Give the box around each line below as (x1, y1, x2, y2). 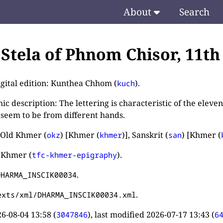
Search (179, 5, 210, 18)
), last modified (88, 209, 147, 220)
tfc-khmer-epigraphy (32, 149, 117, 160)
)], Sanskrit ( (122, 129, 169, 140)
